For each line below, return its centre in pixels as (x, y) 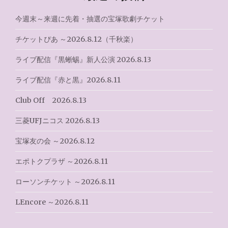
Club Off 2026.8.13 (51, 101)
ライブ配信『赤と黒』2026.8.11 (68, 80)
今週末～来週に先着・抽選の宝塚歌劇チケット (90, 19)
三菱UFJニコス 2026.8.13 (58, 121)
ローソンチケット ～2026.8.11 (65, 182)
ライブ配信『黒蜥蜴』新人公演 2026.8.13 (83, 60)
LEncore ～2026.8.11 (52, 202)
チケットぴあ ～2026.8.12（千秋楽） (76, 39)
